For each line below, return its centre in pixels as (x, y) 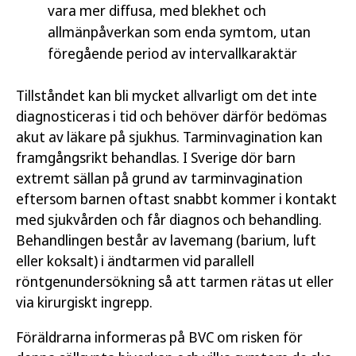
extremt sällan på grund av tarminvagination (159, 178)
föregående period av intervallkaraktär (172, 53)
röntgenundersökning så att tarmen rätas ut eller (175, 281)
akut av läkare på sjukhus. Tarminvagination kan (169, 137)
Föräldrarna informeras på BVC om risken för (159, 337)
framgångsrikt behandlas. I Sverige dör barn (156, 157)
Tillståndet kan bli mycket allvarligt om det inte (166, 95)
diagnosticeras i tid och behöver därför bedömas (171, 116)
